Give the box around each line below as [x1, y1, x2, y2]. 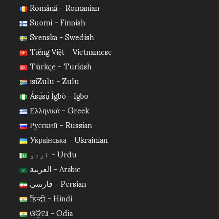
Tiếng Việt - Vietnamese [29, 40, 112, 63]
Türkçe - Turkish [29, 54, 91, 77]
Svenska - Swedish [29, 25, 94, 48]
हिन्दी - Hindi [29, 186, 72, 209]
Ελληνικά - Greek [29, 98, 89, 121]
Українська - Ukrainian [29, 128, 108, 151]
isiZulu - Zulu [29, 69, 79, 92]
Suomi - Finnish [29, 10, 85, 33]
